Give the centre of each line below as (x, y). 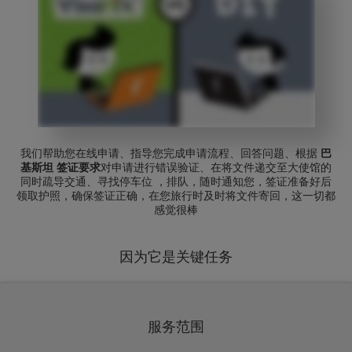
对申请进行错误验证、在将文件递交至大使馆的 (216, 168)
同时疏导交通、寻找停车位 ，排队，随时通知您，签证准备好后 (176, 182)
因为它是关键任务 (176, 257)
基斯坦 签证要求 (60, 168)
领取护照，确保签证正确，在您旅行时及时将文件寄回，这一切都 (176, 196)
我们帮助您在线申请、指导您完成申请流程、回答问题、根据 (170, 154)
